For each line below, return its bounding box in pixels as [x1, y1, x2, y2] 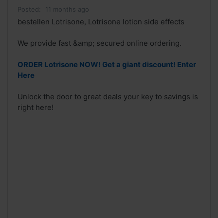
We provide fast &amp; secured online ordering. [18, 38, 182, 48]
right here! [18, 103, 54, 112]
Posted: [18, 5, 41, 14]
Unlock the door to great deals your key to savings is [18, 92, 198, 102]
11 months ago [45, 5, 89, 14]
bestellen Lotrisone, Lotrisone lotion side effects [18, 17, 184, 27]
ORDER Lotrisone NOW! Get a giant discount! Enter [18, 60, 196, 70]
